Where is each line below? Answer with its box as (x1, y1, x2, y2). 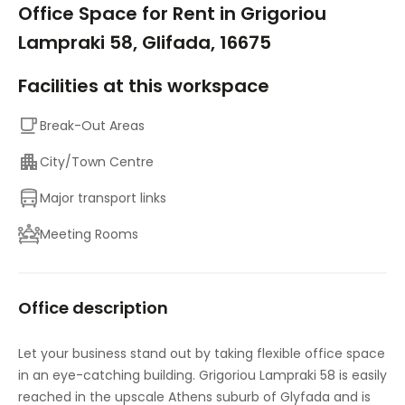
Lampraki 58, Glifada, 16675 (18, 30, 271, 55)
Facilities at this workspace (18, 73, 269, 99)
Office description (18, 297, 168, 319)
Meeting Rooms (40, 225, 138, 243)
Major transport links (40, 189, 166, 207)
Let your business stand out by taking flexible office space (18, 344, 385, 363)
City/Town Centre (40, 153, 154, 171)
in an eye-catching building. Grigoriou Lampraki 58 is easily (18, 366, 387, 384)
